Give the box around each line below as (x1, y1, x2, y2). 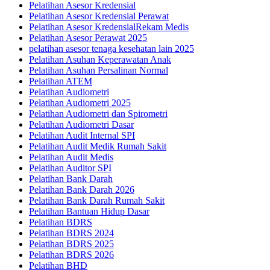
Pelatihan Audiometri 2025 (29, 98, 131, 108)
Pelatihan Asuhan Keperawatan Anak (29, 54, 171, 65)
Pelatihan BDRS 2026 (29, 250, 114, 260)
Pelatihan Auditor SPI (29, 163, 111, 174)
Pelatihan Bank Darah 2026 (29, 184, 134, 195)
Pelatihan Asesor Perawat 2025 (29, 33, 147, 43)
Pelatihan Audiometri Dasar (29, 119, 134, 130)
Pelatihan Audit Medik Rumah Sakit (29, 141, 166, 152)
